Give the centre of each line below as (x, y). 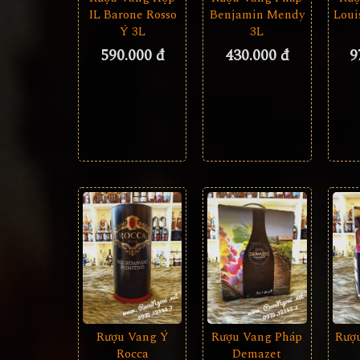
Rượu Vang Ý (132, 337)
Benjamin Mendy (257, 15)
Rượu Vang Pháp (257, 337)
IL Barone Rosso (132, 15)
